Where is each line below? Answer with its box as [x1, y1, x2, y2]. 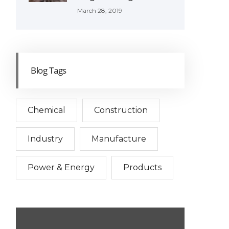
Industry [28, 134, 63, 144]
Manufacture [91, 134, 146, 144]
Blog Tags [31, 64, 66, 77]
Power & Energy [28, 163, 95, 173]
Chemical [28, 105, 65, 116]
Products [123, 163, 162, 173]
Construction [94, 105, 148, 116]
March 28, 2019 [77, 7, 122, 15]
